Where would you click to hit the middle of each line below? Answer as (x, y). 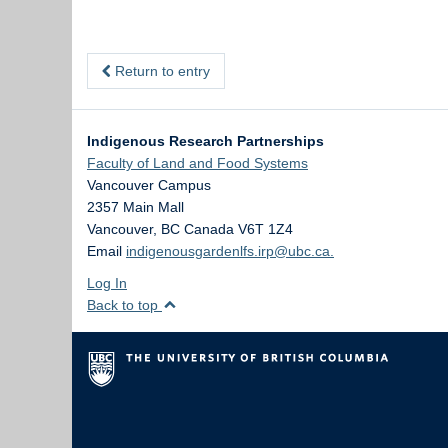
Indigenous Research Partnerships (205, 140)
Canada (209, 228)
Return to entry (160, 70)
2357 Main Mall (135, 206)
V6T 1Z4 (265, 228)
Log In (107, 282)
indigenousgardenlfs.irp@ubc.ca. (230, 250)
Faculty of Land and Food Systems (197, 162)
